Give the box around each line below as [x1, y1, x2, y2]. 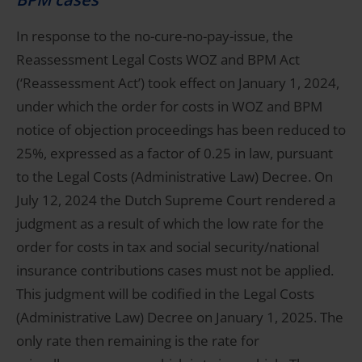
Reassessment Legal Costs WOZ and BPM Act [16, 50, 300, 69]
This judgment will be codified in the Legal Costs [16, 284, 314, 304]
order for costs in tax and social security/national [16, 238, 319, 257]
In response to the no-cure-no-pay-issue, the [16, 27, 293, 46]
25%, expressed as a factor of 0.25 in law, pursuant [16, 144, 333, 163]
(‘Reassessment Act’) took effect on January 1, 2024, [16, 74, 339, 93]
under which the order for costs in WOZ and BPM [16, 97, 322, 116]
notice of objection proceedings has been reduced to [16, 120, 346, 140]
